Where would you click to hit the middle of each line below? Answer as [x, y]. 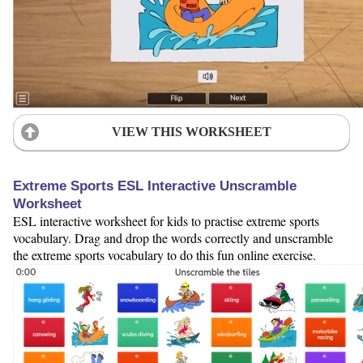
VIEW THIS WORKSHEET [191, 132]
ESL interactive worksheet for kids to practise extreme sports [166, 220]
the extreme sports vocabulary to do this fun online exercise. [164, 254]
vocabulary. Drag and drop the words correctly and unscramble [173, 237]
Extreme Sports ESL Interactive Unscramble [155, 186]
